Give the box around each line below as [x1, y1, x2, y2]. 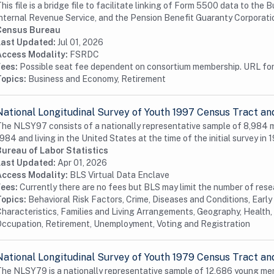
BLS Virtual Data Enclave [70, 170, 169, 180]
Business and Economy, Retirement [28, 74, 166, 84]
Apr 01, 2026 [57, 158, 107, 168]
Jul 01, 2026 [57, 37, 103, 47]
